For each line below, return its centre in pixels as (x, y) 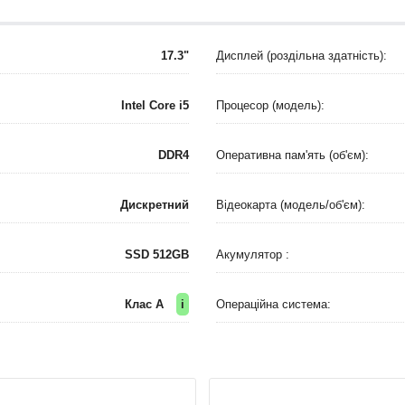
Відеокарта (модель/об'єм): (291, 205)
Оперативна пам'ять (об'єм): (292, 155)
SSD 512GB (157, 254)
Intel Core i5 (155, 105)
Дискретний (155, 205)
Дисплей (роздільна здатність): (301, 56)
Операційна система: (273, 304)
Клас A (146, 304)
